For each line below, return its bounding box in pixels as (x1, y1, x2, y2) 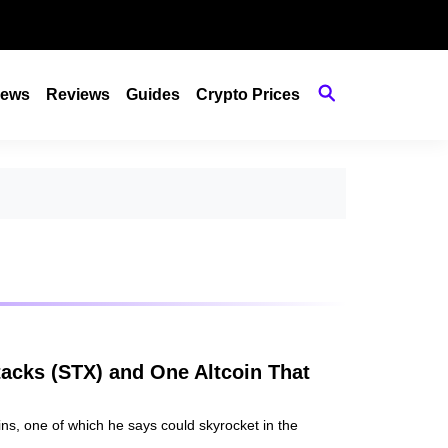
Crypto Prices (196, 86, 300, 103)
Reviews (46, 86, 110, 103)
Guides (126, 86, 180, 103)
